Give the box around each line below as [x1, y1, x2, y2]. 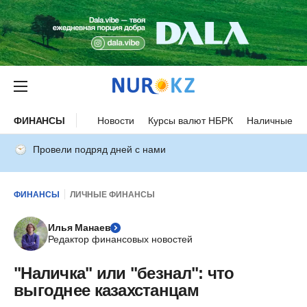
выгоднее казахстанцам [14, 281, 199, 299]
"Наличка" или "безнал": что [14, 264, 234, 282]
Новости [97, 114, 135, 126]
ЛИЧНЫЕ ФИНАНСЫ [70, 189, 155, 199]
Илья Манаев [48, 222, 111, 233]
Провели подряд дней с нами [33, 144, 166, 155]
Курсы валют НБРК [148, 114, 234, 126]
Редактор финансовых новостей [48, 234, 193, 245]
